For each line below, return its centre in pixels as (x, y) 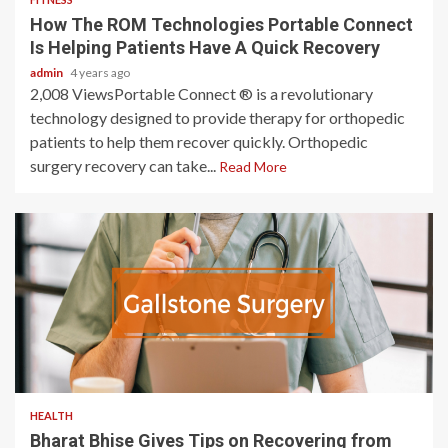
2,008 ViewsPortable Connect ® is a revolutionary (201, 93)
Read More (253, 166)
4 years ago (100, 72)
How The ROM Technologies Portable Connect (221, 24)
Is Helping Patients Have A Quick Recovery (205, 47)
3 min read (72, 364)
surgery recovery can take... (124, 165)
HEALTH (51, 415)
